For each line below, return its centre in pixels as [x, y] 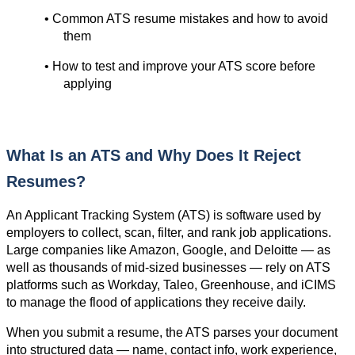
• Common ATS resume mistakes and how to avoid [186, 19]
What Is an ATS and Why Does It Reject [154, 156]
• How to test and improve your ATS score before [180, 67]
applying [88, 84]
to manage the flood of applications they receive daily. [156, 303]
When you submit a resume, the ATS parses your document [172, 333]
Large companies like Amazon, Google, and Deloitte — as [168, 250]
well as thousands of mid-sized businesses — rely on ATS [168, 268]
